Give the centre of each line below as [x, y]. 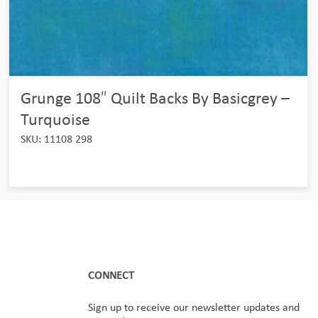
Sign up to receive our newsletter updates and [194, 307]
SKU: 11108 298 [56, 139]
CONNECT [111, 275]
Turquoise [55, 119]
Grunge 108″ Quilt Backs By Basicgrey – [155, 98]
